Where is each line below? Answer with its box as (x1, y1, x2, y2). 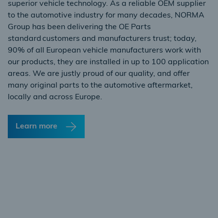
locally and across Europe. (8, 93, 102, 101)
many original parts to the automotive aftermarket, (8, 82, 193, 90)
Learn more (16, 123, 57, 130)
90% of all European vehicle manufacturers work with (8, 47, 201, 54)
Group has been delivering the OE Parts (8, 23, 151, 31)
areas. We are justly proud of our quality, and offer (8, 70, 190, 78)
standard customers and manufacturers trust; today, (8, 35, 197, 43)
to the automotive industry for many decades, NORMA (8, 12, 204, 19)
